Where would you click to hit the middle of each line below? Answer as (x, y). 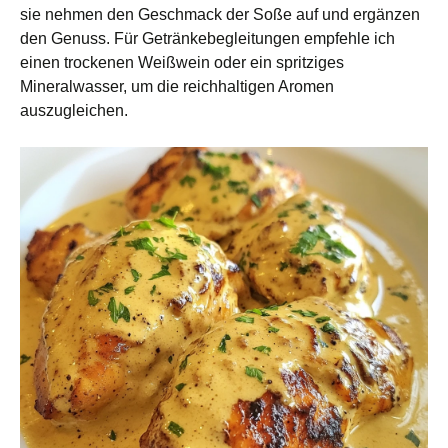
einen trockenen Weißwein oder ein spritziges (182, 62)
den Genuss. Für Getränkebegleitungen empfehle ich (207, 38)
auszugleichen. (74, 110)
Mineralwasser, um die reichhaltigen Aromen (177, 86)
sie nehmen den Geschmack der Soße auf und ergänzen (220, 14)
